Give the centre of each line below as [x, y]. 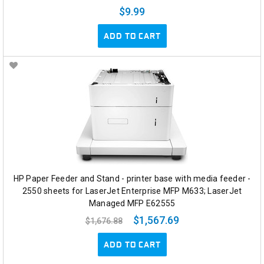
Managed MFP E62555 [132, 203]
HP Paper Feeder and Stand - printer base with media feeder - [132, 178]
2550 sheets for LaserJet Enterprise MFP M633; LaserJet [132, 191]
